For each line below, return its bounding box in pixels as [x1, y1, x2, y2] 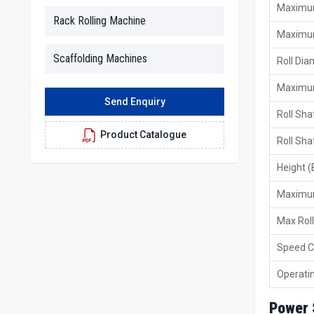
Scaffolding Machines [53, 52, 147, 65]
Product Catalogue [100, 129, 186, 140]
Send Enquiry [104, 96, 165, 107]
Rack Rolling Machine [53, 14, 146, 27]
